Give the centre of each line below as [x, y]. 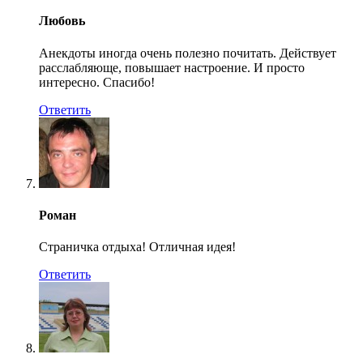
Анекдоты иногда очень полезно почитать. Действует [188, 53]
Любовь [62, 21]
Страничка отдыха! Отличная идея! [137, 247]
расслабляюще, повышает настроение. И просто [172, 67]
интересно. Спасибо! [97, 82]
